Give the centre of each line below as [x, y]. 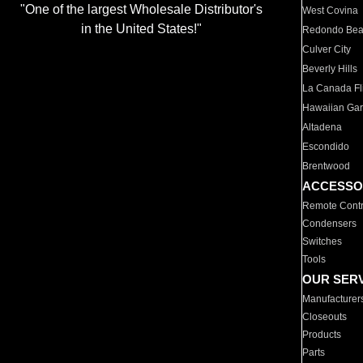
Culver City [327, 49]
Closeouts [325, 317]
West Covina [331, 11]
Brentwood [327, 166]
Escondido [326, 147]
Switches [322, 241]
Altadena [322, 127]
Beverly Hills [330, 69]
